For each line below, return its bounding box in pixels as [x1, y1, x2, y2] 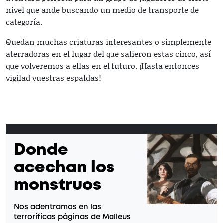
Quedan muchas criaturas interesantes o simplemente [6, 35, 211, 47]
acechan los [14, 160, 114, 175]
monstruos [14, 178, 101, 193]
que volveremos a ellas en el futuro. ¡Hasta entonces [6, 59, 199, 71]
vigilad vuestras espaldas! [6, 71, 101, 83]
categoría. [6, 15, 44, 27]
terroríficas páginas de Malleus [14, 213, 131, 221]
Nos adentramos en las [14, 203, 101, 211]
